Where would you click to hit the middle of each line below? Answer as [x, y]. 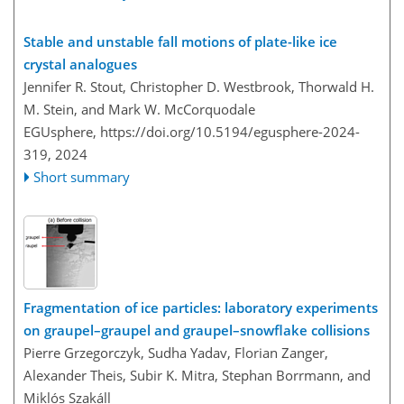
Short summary [82, 177]
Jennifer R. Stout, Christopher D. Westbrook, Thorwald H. [199, 87]
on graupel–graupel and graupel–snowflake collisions [197, 330]
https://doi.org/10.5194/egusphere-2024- [230, 132]
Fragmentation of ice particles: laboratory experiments [201, 307]
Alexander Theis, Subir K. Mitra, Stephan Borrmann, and [197, 375]
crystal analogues [80, 64]
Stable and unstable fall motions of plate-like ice [180, 42]
